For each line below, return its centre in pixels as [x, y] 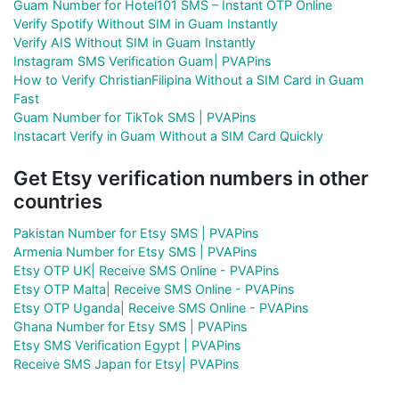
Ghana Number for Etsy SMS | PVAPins [130, 327]
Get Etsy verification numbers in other [191, 179]
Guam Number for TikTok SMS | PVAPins [135, 118]
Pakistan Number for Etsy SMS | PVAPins [136, 233]
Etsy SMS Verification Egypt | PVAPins [127, 346]
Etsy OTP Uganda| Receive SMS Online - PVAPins [161, 308]
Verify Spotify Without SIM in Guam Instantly [146, 24]
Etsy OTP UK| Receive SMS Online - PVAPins [147, 271]
